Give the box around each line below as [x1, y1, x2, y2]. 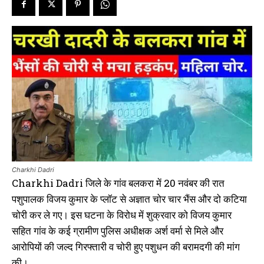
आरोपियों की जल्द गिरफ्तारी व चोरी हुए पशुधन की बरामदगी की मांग [12, 239, 240, 253]
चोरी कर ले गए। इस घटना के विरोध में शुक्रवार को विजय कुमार [12, 207, 232, 222]
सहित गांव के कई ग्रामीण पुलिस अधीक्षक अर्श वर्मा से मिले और [12, 223, 223, 237]
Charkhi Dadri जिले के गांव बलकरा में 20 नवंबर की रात [12, 176, 225, 190]
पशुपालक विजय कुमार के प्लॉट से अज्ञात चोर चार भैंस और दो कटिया [12, 192, 247, 206]
